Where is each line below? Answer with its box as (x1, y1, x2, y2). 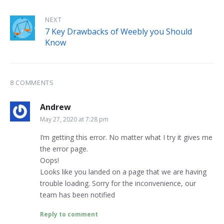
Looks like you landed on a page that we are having (40, 167, 206, 177)
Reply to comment (40, 210, 98, 219)
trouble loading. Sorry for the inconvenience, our (40, 178, 196, 188)
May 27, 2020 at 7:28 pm (40, 115, 108, 124)
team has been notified (40, 190, 115, 200)
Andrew (40, 101, 71, 113)
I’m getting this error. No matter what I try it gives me (40, 132, 212, 142)
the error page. (40, 144, 88, 154)
